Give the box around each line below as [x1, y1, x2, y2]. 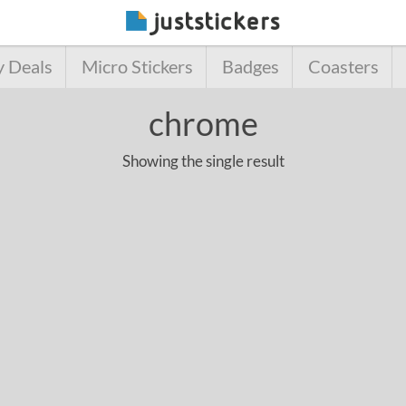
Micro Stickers [81, 56, 193, 77]
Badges [221, 56, 279, 77]
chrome [148, 103, 258, 143]
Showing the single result [121, 151, 285, 170]
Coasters [307, 56, 379, 77]
